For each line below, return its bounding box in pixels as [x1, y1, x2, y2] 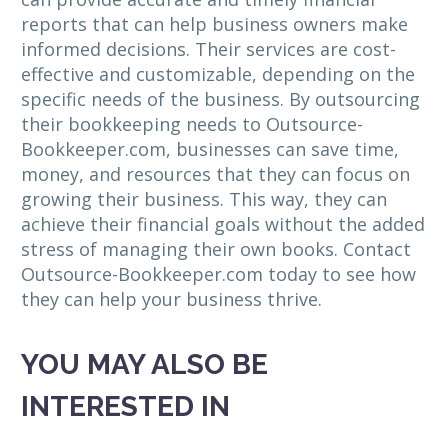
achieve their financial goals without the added [21, 212, 425, 237]
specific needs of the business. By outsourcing [21, 87, 420, 112]
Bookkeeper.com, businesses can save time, [21, 137, 399, 162]
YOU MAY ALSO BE [21, 347, 268, 381]
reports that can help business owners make [21, 12, 408, 37]
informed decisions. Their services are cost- [21, 37, 396, 62]
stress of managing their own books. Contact [21, 237, 411, 262]
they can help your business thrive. [21, 287, 322, 312]
